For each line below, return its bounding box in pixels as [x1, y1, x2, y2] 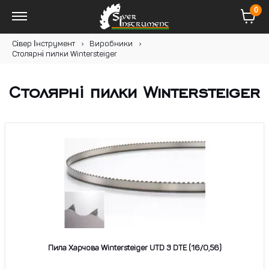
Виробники [89, 39, 133, 49]
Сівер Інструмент [12, 39, 75, 49]
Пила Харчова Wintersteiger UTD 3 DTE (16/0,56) [47, 243, 222, 253]
